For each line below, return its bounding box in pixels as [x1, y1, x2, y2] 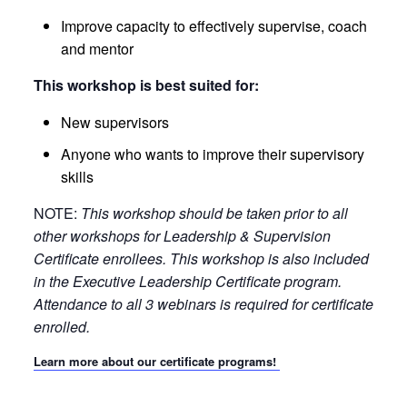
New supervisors [60, 112, 169, 134]
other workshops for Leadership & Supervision [33, 225, 331, 247]
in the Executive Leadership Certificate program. [33, 271, 342, 293]
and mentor [60, 38, 134, 60]
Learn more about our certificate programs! [33, 352, 280, 371]
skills [60, 166, 94, 188]
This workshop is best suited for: [33, 74, 259, 96]
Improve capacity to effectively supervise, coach [60, 15, 367, 37]
